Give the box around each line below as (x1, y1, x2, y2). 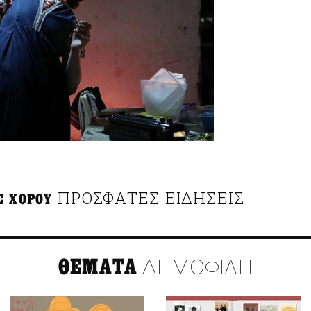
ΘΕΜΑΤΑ (58, 255, 138, 280)
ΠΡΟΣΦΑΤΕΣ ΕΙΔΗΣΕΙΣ (58, 187, 244, 209)
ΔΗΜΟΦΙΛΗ (137, 253, 253, 280)
